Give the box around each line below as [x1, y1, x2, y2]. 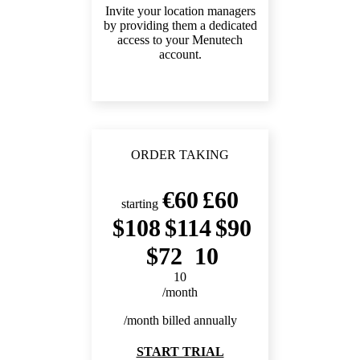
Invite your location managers [104, 4, 256, 18]
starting [121, 197, 158, 211]
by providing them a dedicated [103, 18, 257, 33]
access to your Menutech [117, 33, 243, 47]
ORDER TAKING [131, 148, 229, 162]
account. [158, 47, 202, 62]
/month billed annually [123, 313, 237, 328]
